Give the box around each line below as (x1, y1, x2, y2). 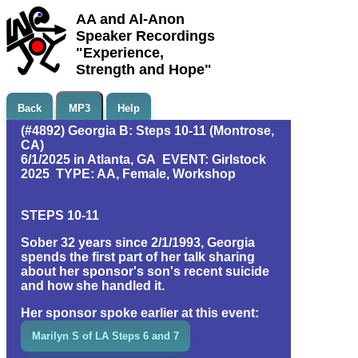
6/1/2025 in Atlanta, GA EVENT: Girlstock (21, 153, 266, 166)
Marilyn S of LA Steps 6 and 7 (32, 330, 179, 342)
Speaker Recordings (76, 28, 215, 44)
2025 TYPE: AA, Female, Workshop (21, 167, 236, 181)
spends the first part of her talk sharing (21, 250, 255, 264)
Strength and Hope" (76, 62, 212, 78)
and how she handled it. (21, 279, 165, 292)
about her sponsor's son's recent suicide (21, 265, 269, 278)
